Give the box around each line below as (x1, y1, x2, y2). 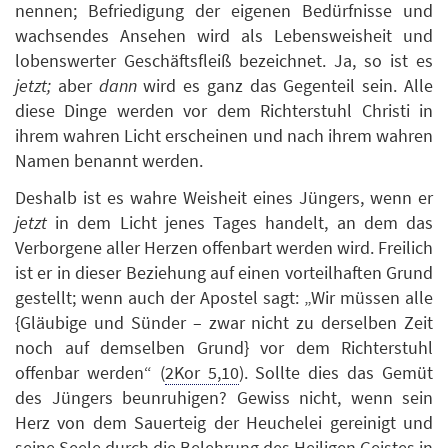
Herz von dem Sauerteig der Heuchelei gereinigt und (15, 411, 433, 435)
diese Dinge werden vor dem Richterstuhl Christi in (15, 98, 433, 122)
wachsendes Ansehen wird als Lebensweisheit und (15, 23, 433, 47)
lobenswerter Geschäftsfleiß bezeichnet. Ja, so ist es (15, 48, 433, 72)
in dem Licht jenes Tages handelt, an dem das (47, 211, 433, 235)
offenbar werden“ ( (15, 361, 165, 385)
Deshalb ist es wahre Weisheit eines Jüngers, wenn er (15, 186, 433, 210)
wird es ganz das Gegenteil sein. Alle (136, 73, 434, 97)
